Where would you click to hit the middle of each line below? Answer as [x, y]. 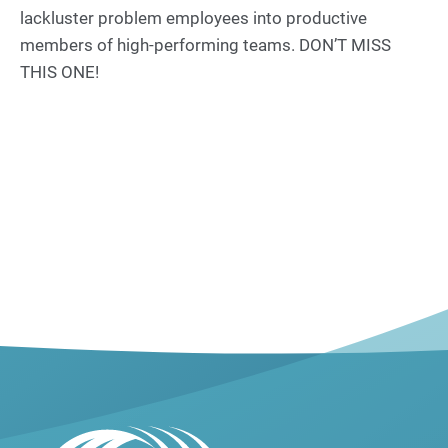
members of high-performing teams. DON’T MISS [205, 45]
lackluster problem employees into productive [193, 18]
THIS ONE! [59, 72]
